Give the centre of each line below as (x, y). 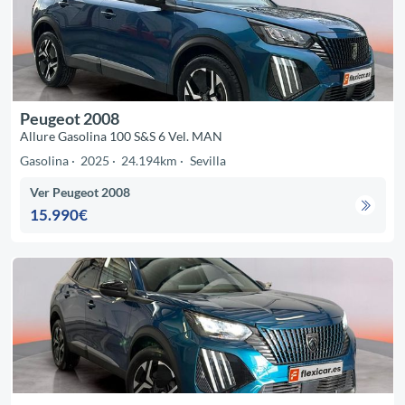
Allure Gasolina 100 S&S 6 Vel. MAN (121, 137)
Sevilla (207, 161)
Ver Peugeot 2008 (80, 192)
